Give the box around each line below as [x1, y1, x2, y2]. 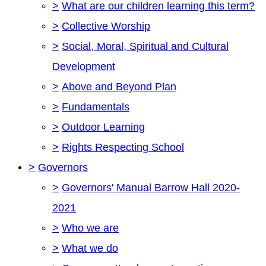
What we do [62, 242, 118, 254]
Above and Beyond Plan [62, 80, 176, 93]
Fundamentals [62, 100, 129, 113]
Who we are [62, 221, 119, 234]
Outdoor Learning [62, 121, 145, 133]
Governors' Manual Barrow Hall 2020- [62, 181, 240, 194]
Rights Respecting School [62, 141, 184, 153]
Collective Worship [62, 20, 150, 32]
